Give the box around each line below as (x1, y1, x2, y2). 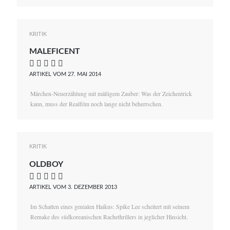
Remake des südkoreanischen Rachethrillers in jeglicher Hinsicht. (30, 213, 188, 221)
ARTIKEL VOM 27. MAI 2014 (29, 71, 102, 78)
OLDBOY (29, 160, 64, 168)
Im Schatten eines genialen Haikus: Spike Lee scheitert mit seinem (30, 203, 189, 211)
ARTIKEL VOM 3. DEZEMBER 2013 (29, 184, 118, 190)
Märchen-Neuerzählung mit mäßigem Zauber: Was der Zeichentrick (30, 90, 192, 98)
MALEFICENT (29, 47, 81, 55)
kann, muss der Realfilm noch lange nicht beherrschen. (30, 100, 163, 108)
